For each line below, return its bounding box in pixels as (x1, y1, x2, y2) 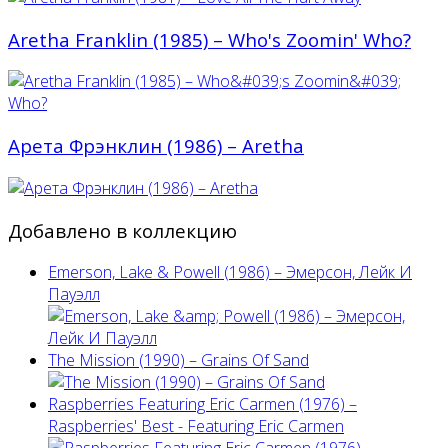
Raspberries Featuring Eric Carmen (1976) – (48, 393, 357, 416)
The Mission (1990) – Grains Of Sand (48, 349, 309, 372)
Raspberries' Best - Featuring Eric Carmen (48, 415, 344, 438)
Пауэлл (48, 283, 100, 306)
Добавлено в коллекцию (8, 217, 237, 243)
